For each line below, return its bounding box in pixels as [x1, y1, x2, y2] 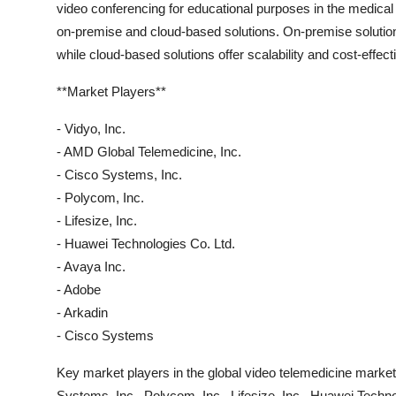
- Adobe [57, 282, 101, 297]
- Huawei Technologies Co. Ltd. [57, 236, 235, 251]
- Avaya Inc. [57, 259, 126, 274]
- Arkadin [57, 305, 108, 320]
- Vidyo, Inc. [57, 121, 126, 136]
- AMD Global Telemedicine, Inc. [57, 144, 241, 159]
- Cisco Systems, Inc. [57, 167, 182, 182]
